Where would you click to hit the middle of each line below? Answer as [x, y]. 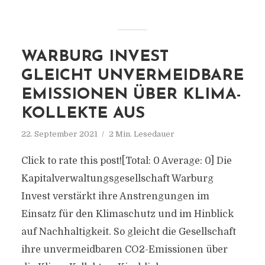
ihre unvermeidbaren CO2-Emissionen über [124, 250]
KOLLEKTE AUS [83, 114]
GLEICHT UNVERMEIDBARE [132, 76]
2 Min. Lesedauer [141, 134]
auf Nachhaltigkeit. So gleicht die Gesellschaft [128, 232]
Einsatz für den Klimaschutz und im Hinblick [127, 214]
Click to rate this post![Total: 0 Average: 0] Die [126, 161]
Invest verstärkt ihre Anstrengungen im [115, 196]
